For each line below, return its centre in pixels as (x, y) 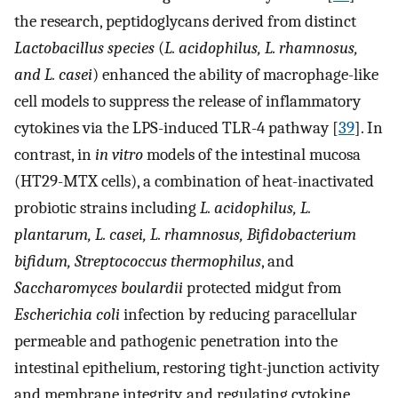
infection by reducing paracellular (239, 314)
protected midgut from (262, 287)
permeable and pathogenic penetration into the (176, 341)
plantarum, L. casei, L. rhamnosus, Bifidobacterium (185, 234)
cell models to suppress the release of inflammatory (187, 101)
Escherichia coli (67, 314)
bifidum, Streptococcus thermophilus (138, 261)
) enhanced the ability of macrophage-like (235, 74)
